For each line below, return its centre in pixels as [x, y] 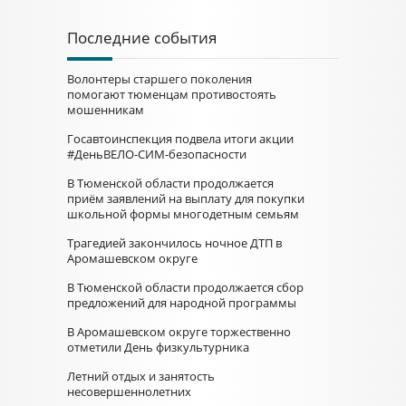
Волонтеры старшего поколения [159, 79]
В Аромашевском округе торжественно [179, 332]
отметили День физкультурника [158, 347]
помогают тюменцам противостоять [172, 94]
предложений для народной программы [182, 303]
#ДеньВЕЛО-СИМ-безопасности [157, 154]
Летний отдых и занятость [141, 376]
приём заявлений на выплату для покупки [186, 198]
